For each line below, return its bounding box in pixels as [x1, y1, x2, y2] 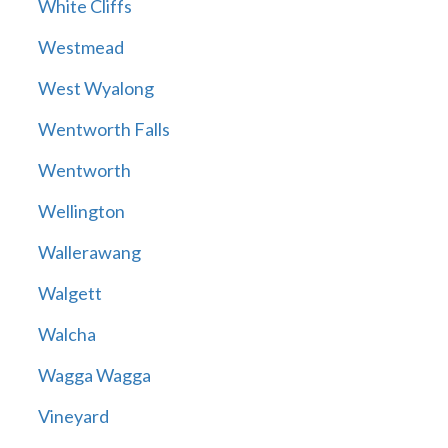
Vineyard [37, 405, 109, 428]
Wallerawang [37, 241, 141, 264]
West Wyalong [37, 77, 154, 100]
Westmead [37, 36, 124, 59]
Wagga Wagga [37, 364, 151, 387]
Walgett [37, 282, 102, 305]
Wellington [37, 200, 125, 223]
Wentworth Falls [37, 118, 170, 141]
